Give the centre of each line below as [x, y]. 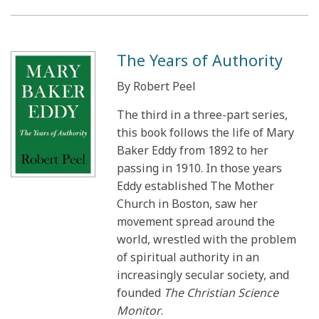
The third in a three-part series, [203, 115]
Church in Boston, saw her [188, 204]
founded [141, 293]
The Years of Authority [200, 60]
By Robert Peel [157, 86]
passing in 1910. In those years [200, 168]
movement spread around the [196, 221]
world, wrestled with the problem [207, 239]
